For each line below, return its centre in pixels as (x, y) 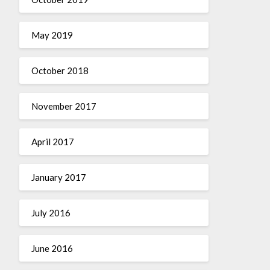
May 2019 (52, 35)
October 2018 (60, 70)
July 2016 (51, 212)
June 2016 (52, 248)
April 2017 (52, 141)
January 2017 (58, 177)
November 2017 (64, 106)
